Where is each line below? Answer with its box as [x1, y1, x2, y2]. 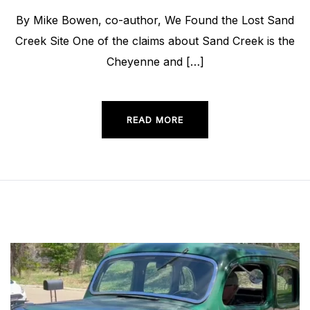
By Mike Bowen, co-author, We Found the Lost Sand [16, 13, 294, 28]
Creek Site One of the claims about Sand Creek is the [15, 34, 295, 48]
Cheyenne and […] [106, 55, 204, 69]
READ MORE [127, 114, 183, 126]
